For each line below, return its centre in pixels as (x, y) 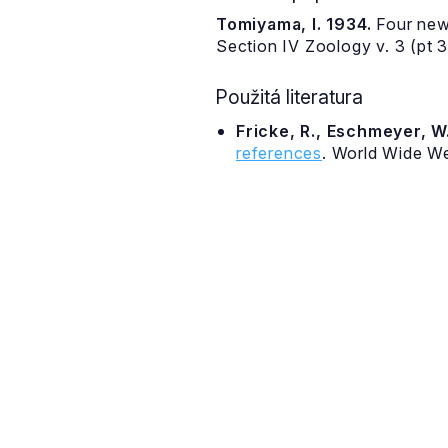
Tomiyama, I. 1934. (294, 24)
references (279, 153)
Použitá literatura (289, 97)
